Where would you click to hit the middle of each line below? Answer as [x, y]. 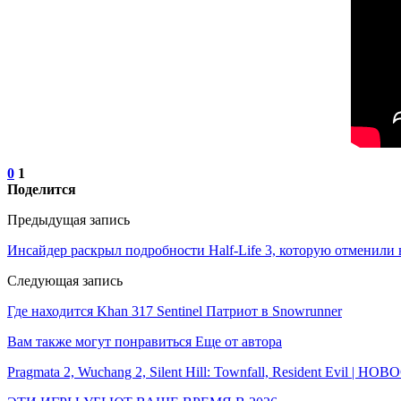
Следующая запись [65, 280]
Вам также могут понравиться [99, 341]
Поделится [42, 189]
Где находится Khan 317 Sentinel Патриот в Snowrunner [175, 311]
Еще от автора [239, 341]
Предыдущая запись [68, 219]
